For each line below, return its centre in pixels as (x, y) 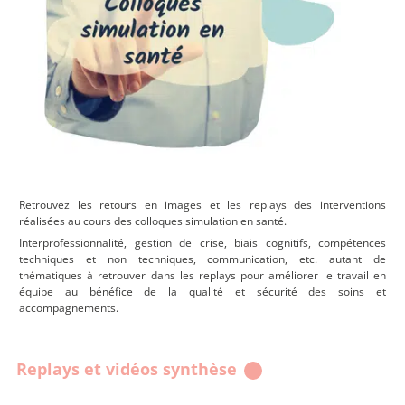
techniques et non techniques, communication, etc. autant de (202, 259)
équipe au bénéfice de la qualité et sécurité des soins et (202, 291)
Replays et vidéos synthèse (129, 368)
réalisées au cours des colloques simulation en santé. (153, 221)
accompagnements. (69, 307)
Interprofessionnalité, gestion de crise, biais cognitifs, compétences (202, 242)
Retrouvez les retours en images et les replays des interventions (202, 204)
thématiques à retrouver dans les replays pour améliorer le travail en (202, 275)
